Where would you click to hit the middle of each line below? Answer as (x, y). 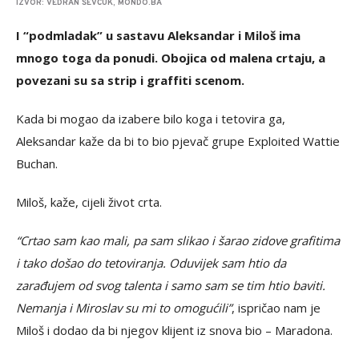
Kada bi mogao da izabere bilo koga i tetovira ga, (151, 119)
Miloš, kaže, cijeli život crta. (89, 202)
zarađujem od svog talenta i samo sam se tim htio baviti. (172, 286)
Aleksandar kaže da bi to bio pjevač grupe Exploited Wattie (178, 141)
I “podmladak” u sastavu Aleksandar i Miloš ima (158, 36)
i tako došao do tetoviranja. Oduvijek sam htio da (151, 263)
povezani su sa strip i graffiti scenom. (130, 81)
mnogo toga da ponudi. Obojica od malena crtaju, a (171, 58)
